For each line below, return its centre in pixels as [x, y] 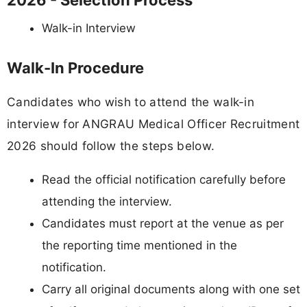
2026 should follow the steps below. [111, 146]
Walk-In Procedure [75, 67]
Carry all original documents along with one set [171, 290]
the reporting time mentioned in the [139, 246]
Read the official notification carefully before [164, 180]
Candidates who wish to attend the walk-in [131, 102]
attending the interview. [107, 202]
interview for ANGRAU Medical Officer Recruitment [153, 124]
